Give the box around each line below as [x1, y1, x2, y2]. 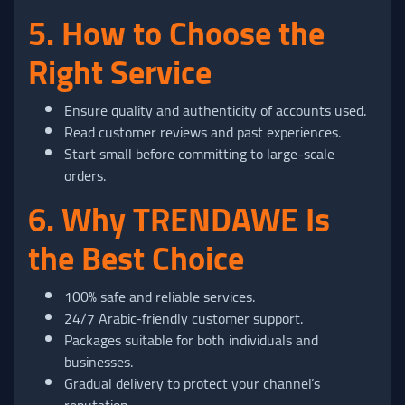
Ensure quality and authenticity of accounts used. [64, 97, 366, 125]
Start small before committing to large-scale [64, 140, 334, 168]
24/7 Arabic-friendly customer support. [64, 305, 303, 333]
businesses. [64, 348, 133, 376]
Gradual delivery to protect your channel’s [64, 370, 320, 398]
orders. [64, 162, 106, 190]
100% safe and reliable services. [64, 283, 255, 311]
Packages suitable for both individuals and [64, 326, 318, 354]
